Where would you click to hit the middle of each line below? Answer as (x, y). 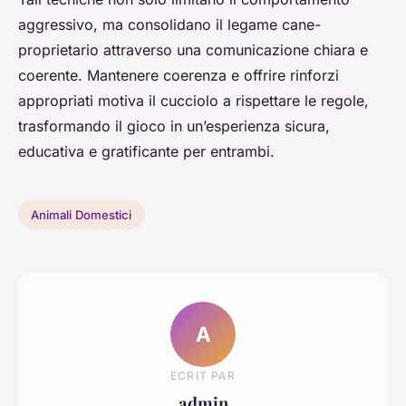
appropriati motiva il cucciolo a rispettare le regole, (193, 101)
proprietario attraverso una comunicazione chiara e (193, 50)
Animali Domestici (82, 215)
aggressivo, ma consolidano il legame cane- (169, 25)
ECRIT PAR (203, 375)
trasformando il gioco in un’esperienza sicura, (174, 126)
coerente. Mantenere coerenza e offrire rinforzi (179, 76)
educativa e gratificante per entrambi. (146, 152)
